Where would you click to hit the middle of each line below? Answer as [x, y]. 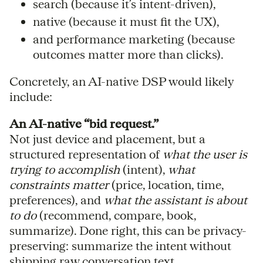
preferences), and [57, 200]
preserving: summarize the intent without [120, 245]
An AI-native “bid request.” [84, 123]
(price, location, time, [166, 184]
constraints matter [59, 184]
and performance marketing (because [134, 39]
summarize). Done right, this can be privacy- [128, 230]
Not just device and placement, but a [107, 139]
